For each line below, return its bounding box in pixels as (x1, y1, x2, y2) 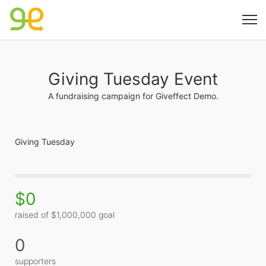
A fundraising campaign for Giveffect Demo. (47, 91, 218, 101)
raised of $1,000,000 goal (15, 209, 115, 220)
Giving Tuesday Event (48, 69, 218, 89)
